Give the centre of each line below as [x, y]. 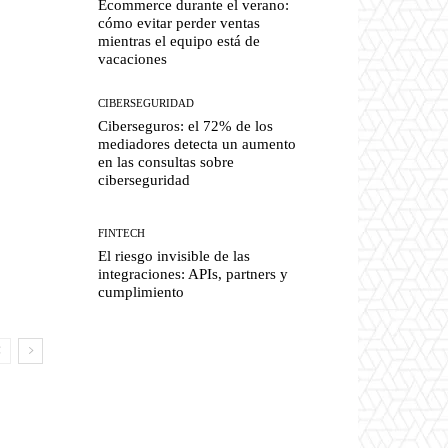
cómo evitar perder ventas [179, 22]
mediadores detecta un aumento [197, 143]
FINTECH [122, 233]
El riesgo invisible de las [174, 256]
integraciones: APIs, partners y [193, 274]
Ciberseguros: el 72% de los [186, 125]
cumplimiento [141, 292]
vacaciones [133, 58]
